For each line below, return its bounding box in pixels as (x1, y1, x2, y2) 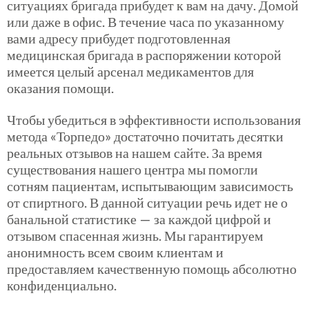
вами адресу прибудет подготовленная (7, 29, 230, 46)
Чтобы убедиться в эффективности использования (7, 110, 301, 128)
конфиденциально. (7, 276, 117, 293)
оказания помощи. (7, 79, 122, 96)
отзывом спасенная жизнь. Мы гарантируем (7, 226, 263, 243)
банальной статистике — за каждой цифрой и (7, 210, 271, 227)
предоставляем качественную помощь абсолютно (7, 259, 297, 277)
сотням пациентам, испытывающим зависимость (7, 177, 293, 194)
